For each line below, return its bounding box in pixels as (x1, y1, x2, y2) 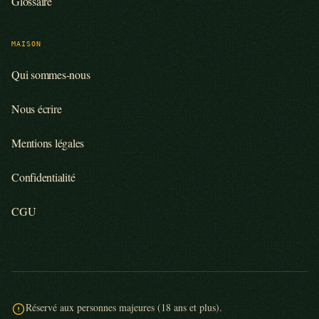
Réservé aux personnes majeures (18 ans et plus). (26, 300, 222, 314)
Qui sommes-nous (11, 66, 90, 82)
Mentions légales (11, 135, 85, 150)
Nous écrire (11, 100, 62, 116)
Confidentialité (11, 169, 75, 184)
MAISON (11, 38, 42, 48)
